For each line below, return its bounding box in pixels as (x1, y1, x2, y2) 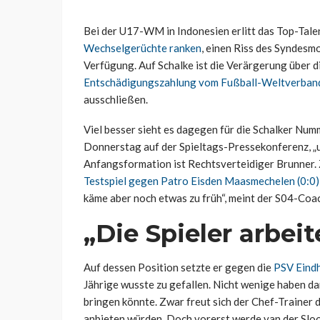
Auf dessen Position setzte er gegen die (84, 261, 274, 274)
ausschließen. (84, 93, 148, 106)
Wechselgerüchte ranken (84, 41, 201, 55)
